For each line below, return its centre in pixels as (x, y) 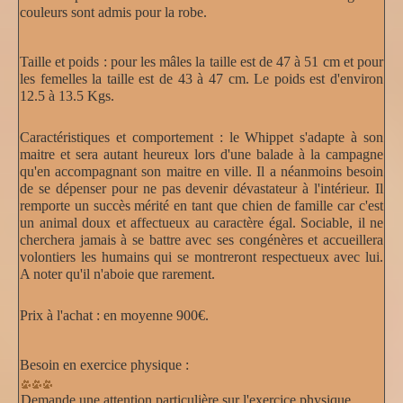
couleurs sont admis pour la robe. (113, 12)
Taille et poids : (63, 61)
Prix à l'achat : (60, 315)
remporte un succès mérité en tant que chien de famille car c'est (201, 205)
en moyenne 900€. (154, 315)
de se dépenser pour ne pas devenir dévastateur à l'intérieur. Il (201, 188)
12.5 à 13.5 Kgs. (67, 95)
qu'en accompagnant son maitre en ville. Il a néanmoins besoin (201, 171)
